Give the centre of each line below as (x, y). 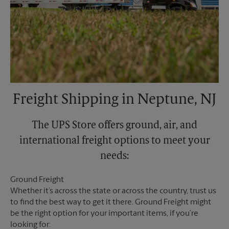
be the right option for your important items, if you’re (104, 214)
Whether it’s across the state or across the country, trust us (113, 191)
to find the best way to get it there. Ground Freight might (111, 203)
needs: (114, 157)
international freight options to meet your (114, 141)
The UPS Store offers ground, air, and (114, 126)
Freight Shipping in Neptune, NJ (114, 100)
